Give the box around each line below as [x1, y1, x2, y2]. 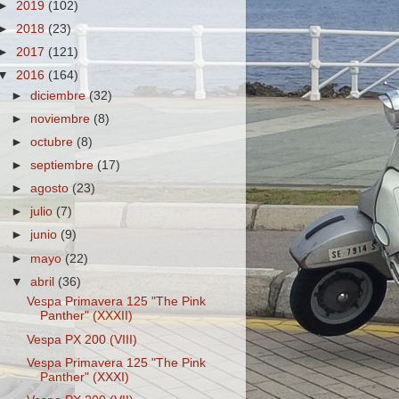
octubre [30, 134, 77, 149]
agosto [30, 182, 73, 196]
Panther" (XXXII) [39, 309, 133, 323]
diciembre [30, 88, 90, 102]
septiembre [30, 159, 98, 172]
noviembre [30, 111, 94, 126]
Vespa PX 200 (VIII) [26, 332, 137, 346]
